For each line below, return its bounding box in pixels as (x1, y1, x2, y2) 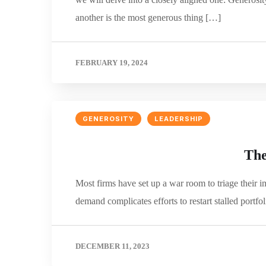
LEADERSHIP (154, 115, 203, 123)
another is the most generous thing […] (75, 12, 221, 23)
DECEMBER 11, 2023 (75, 242, 150, 251)
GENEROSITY (83, 115, 134, 123)
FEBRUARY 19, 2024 (75, 58, 148, 68)
